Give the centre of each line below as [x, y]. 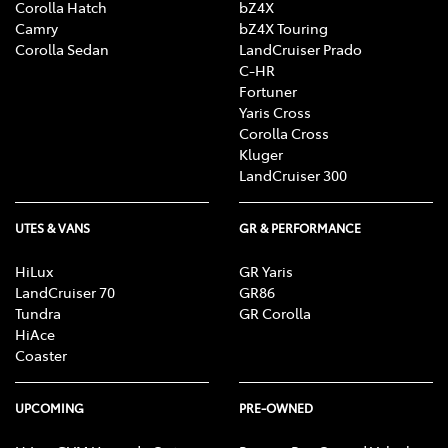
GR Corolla [275, 312]
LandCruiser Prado [300, 48]
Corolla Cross [284, 132]
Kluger [261, 153]
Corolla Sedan [62, 48]
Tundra [38, 312]
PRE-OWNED [276, 407]
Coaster [41, 354]
